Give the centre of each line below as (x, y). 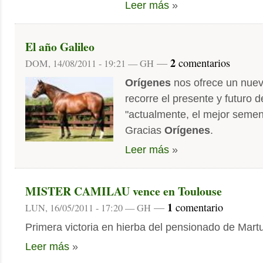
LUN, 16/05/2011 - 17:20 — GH (88, 208)
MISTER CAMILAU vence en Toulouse (124, 191)
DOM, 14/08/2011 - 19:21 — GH (90, 64)
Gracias (145, 130)
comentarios (203, 63)
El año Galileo (60, 47)
